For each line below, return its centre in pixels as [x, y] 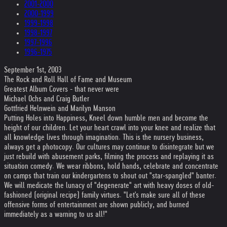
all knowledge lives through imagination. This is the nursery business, [104, 137]
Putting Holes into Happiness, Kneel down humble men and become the [106, 118]
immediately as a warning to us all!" [56, 214]
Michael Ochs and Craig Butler [47, 99]
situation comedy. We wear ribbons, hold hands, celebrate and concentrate [111, 166]
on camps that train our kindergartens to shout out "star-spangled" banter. [110, 176]
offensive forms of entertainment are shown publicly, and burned [97, 204]
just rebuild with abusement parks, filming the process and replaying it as [109, 156]
